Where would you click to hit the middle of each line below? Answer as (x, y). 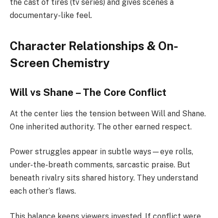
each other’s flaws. (43, 191)
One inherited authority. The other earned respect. (101, 127)
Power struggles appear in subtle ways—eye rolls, (101, 152)
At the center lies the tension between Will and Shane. (108, 113)
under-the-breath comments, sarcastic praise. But (100, 165)
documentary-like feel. (51, 15)
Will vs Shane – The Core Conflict (88, 92)
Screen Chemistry (60, 63)
